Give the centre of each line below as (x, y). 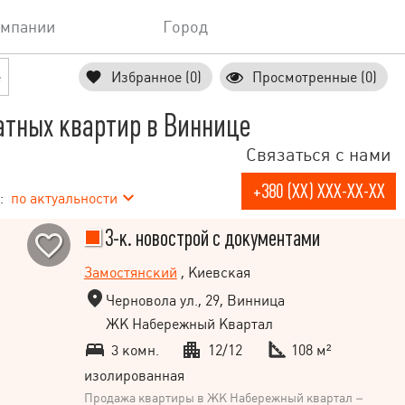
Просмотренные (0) (315, 77)
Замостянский (130, 273)
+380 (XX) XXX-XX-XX (319, 191)
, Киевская (213, 273)
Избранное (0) (156, 77)
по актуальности (64, 198)
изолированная (134, 376)
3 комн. (133, 350)
